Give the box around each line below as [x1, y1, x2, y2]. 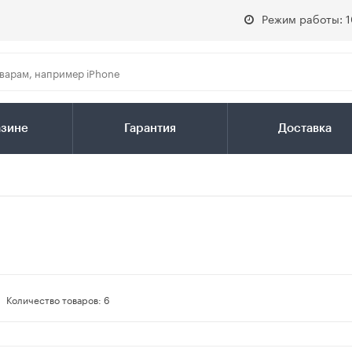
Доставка [277, 123, 332, 135]
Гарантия [123, 123, 176, 135]
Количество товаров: [6, 291, 104, 306]
